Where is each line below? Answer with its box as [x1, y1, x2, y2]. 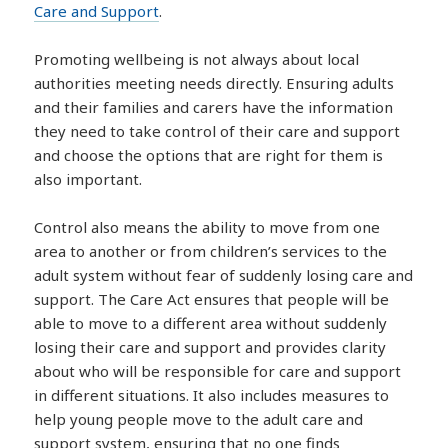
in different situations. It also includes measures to [34, 385, 390, 406]
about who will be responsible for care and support [34, 361, 402, 382]
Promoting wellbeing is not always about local [34, 49, 360, 70]
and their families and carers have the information [34, 97, 394, 118]
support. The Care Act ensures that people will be [34, 289, 390, 310]
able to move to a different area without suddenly [34, 313, 388, 334]
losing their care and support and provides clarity [34, 337, 387, 358]
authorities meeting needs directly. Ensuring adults [34, 73, 395, 94]
